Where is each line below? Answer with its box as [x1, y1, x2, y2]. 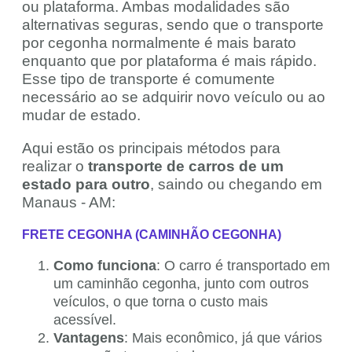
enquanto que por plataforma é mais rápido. [22, 53, 317, 70]
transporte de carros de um [88, 158, 284, 175]
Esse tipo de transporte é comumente [22, 71, 275, 88]
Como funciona [53, 258, 156, 274]
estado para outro [22, 176, 150, 193]
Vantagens [53, 330, 124, 346]
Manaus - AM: [22, 194, 115, 211]
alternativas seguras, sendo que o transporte [22, 16, 324, 34]
